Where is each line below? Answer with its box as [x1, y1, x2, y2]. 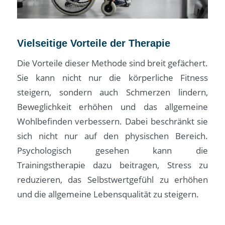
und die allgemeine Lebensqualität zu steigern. [17, 188, 199, 200]
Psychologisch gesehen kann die [17, 145, 208, 157]
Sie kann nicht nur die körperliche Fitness [17, 72, 208, 84]
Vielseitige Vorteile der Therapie [17, 37, 170, 49]
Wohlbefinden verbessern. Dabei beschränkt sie [17, 116, 208, 128]
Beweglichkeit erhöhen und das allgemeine [17, 101, 208, 113]
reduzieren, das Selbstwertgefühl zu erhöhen [17, 174, 208, 186]
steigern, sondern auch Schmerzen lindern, [17, 86, 208, 98]
